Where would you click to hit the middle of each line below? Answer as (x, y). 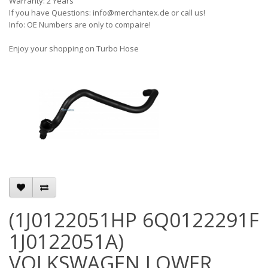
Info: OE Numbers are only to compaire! (80, 25)
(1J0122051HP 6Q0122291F (134, 220)
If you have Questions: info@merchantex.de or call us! (107, 13)
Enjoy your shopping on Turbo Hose (74, 48)
